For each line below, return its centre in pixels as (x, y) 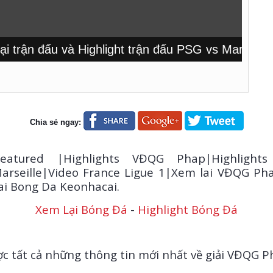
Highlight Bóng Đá (188, 209)
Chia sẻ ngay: (55, 122)
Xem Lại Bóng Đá (81, 209)
